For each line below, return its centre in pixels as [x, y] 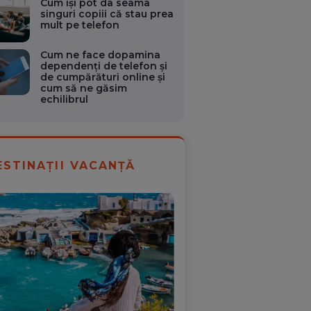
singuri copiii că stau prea [107, 14]
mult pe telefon [80, 25]
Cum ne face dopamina [101, 55]
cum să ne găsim [84, 89]
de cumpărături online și [103, 77]
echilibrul [65, 100]
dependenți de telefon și [104, 66]
